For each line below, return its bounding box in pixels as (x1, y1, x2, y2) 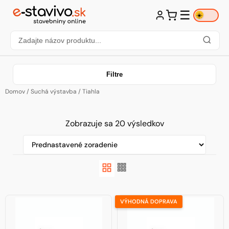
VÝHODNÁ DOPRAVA (120, 198, 177, 205)
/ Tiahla (77, 87, 100, 96)
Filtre (106, 71, 123, 78)
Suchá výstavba (31, 87, 77, 96)
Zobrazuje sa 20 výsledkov (65, 118, 164, 129)
